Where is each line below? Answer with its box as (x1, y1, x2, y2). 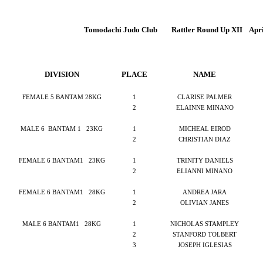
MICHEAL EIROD (178, 126, 231, 132)
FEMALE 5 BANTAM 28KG (22, 94, 102, 100)
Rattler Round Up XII (171, 25, 242, 34)
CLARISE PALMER (177, 94, 232, 100)
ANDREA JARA (183, 189, 227, 195)
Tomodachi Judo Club (84, 25, 157, 34)
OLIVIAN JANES (180, 200, 229, 206)
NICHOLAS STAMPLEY (170, 221, 239, 227)
